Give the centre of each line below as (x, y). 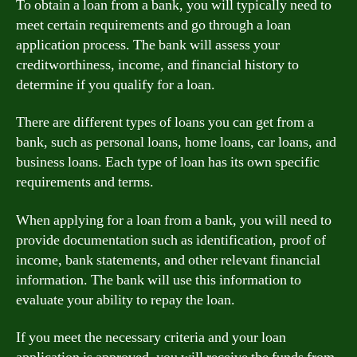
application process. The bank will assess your (148, 45)
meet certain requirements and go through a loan (153, 25)
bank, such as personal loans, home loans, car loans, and (176, 142)
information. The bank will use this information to (159, 280)
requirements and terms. (85, 182)
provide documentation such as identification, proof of (171, 240)
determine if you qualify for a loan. (116, 84)
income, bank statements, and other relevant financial (168, 260)
